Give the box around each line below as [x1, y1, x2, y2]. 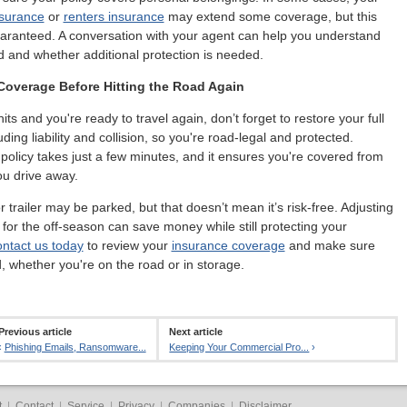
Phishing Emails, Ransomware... [4, 341, 146, 352]
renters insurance [63, 9, 164, 25]
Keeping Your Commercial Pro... [169, 341, 310, 352]
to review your [83, 238, 172, 253]
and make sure [284, 238, 375, 253]
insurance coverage [171, 238, 285, 253]
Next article [169, 325, 223, 337]
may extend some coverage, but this [164, 9, 377, 25]
